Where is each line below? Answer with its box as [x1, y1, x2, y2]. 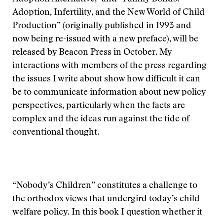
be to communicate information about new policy [12, 88, 206, 97]
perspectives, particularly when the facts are [12, 102, 185, 110]
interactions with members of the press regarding [12, 62, 207, 71]
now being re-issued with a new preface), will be [12, 35, 198, 44]
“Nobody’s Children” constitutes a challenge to [12, 182, 197, 190]
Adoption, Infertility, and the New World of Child [12, 8, 205, 17]
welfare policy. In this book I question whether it [12, 208, 202, 217]
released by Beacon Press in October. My [12, 48, 172, 57]
